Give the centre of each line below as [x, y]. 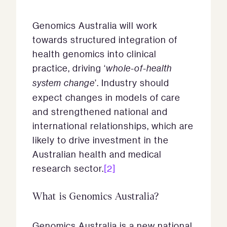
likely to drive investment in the [101, 140]
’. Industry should [132, 83]
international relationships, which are [113, 126]
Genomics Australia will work [95, 26]
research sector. [68, 168]
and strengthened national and [100, 112]
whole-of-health [139, 68]
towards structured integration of [105, 40]
